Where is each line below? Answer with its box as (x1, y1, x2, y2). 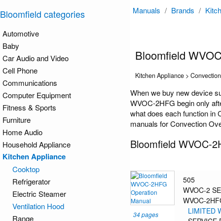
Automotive (2, 28, 39, 38)
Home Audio (2, 127, 42, 137)
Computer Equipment (2, 90, 71, 100)
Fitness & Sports (2, 102, 56, 112)
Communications (2, 77, 57, 88)
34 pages (133, 210, 158, 219)
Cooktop (12, 164, 39, 174)
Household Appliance (2, 139, 71, 149)
